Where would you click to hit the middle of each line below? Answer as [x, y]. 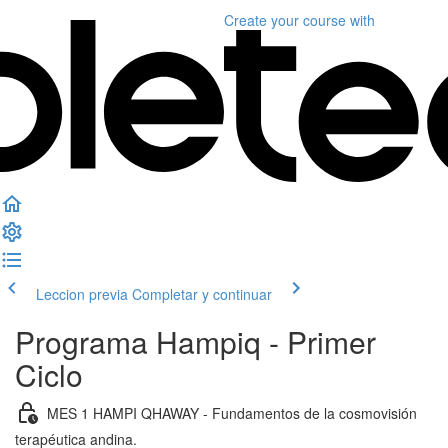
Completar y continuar [202, 294]
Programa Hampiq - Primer [195, 341]
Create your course [285, 20]
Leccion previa [82, 294]
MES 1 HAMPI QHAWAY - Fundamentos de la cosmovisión [232, 412]
